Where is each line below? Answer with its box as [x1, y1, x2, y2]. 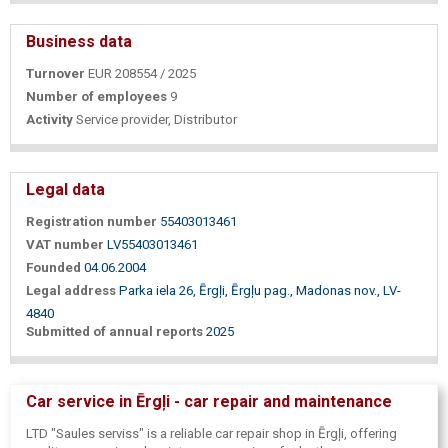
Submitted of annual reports [26, 324, 203, 340]
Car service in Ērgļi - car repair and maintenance [26, 392, 392, 412]
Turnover [26, 66, 85, 82]
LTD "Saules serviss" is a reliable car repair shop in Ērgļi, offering [26, 426, 397, 442]
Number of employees [26, 89, 167, 105]
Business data [26, 32, 132, 52]
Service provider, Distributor [76, 112, 237, 128]
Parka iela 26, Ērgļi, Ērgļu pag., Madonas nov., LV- [119, 283, 401, 299]
